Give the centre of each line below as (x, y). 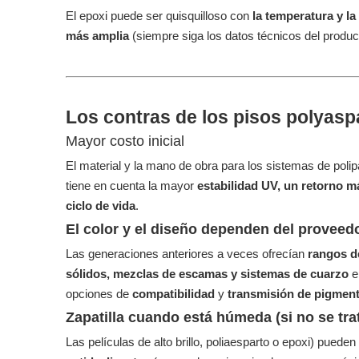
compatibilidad (175, 294)
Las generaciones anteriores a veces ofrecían (187, 254)
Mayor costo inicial (125, 141)
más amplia (99, 36)
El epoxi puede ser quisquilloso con (159, 16)
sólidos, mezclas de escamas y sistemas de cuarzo (209, 274)
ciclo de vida (101, 206)
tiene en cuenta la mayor (131, 186)
